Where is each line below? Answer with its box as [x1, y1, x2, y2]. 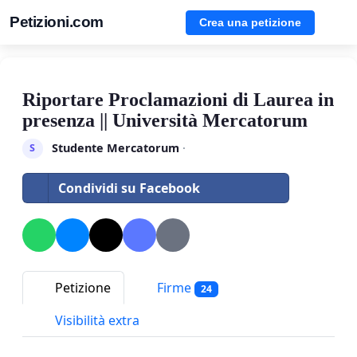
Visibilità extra [52, 312, 139, 330]
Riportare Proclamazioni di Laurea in [22, 89, 334, 110]
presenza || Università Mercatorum [22, 110, 308, 131]
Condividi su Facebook [58, 178, 200, 197]
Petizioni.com [10, 14, 104, 30]
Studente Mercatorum [51, 139, 179, 155]
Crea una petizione [199, 15, 301, 29]
